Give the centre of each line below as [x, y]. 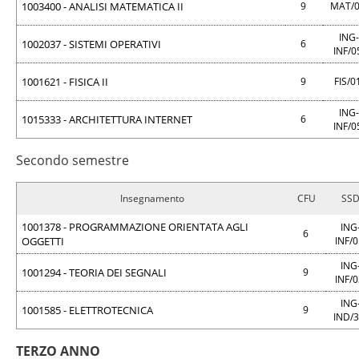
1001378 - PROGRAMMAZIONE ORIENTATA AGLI [135, 227]
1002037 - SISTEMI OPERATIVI [91, 44]
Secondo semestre [73, 160]
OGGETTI [43, 241]
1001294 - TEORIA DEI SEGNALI [94, 272]
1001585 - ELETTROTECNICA [87, 310]
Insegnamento [152, 198]
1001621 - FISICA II [65, 82]
